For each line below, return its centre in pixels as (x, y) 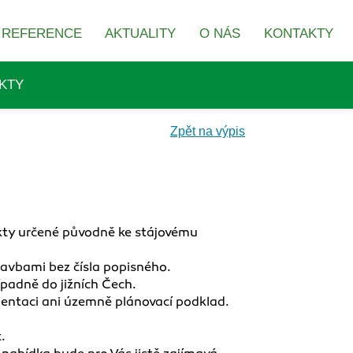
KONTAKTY (299, 33)
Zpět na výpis (208, 131)
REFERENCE (42, 33)
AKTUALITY (140, 33)
